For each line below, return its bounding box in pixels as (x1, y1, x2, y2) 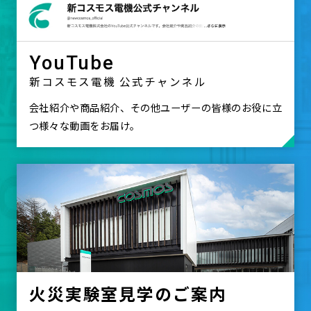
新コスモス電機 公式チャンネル (28, 73, 207, 89)
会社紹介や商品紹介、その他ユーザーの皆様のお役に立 (28, 100, 283, 115)
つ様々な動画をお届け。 (28, 118, 140, 133)
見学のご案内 (119, 281, 227, 306)
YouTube (28, 51, 115, 74)
